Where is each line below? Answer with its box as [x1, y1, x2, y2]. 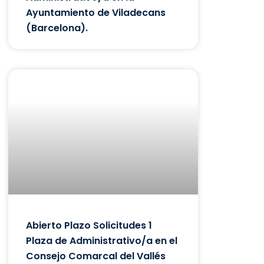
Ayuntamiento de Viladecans [26, 5, 166, 19]
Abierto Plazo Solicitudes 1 [26, 219, 152, 233]
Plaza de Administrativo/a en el [26, 234, 177, 248]
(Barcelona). [26, 21, 88, 35]
